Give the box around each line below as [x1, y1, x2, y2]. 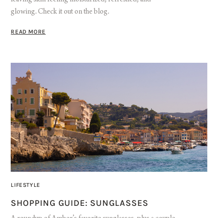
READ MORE [11, 28, 46, 35]
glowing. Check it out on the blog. [11, 8, 109, 16]
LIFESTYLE [11, 181, 40, 188]
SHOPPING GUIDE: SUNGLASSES [11, 197, 148, 208]
